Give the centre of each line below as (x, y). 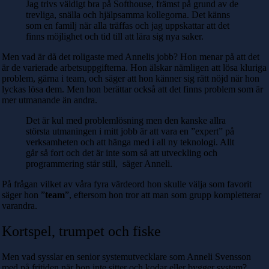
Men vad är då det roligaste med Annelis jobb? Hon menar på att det (131, 57)
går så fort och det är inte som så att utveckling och (122, 153)
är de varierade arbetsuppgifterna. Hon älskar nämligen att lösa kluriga (134, 68)
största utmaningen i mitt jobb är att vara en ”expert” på (130, 131)
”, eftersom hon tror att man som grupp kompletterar (163, 195)
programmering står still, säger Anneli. (100, 164)
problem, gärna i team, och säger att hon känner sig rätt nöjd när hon (131, 79)
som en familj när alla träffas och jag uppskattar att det (128, 26)
